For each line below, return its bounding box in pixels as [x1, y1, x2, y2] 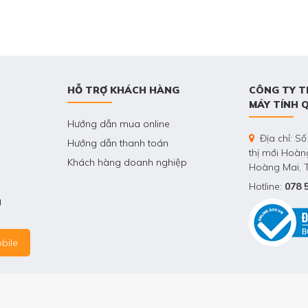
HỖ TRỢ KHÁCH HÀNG [67, 84, 179, 97]
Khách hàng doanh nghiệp [67, 156, 187, 169]
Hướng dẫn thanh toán [67, 137, 168, 150]
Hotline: [249, 180, 285, 193]
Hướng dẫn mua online [67, 118, 170, 131]
